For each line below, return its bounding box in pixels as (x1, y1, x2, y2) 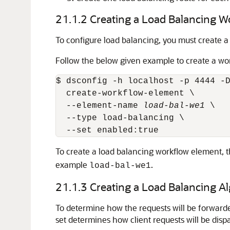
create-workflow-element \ (56, 89, 195, 98)
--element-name (56, 101, 143, 110)
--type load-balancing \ (56, 113, 184, 123)
